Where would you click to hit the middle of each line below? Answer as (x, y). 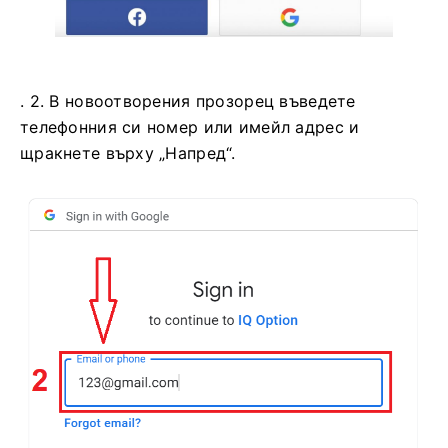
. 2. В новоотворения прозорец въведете (188, 101)
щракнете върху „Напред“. (128, 153)
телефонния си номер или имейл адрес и (190, 127)
